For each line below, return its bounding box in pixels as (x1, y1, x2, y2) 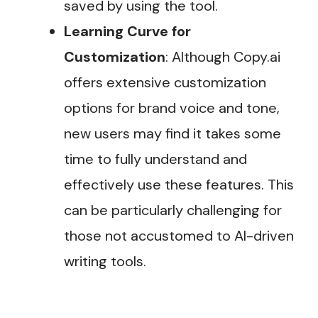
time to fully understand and (64, 150, 247, 169)
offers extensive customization (64, 73, 266, 92)
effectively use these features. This (64, 175, 294, 194)
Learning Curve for (64, 22, 191, 41)
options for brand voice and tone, (64, 99, 280, 118)
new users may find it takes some (64, 124, 281, 143)
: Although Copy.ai (165, 48, 280, 67)
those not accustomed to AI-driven (64, 226, 294, 246)
